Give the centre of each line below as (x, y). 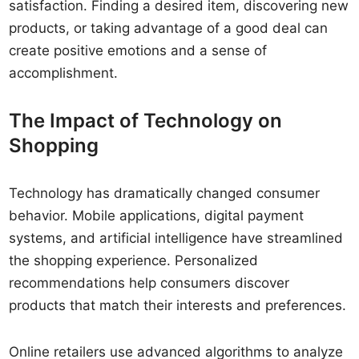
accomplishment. (64, 73)
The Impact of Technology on (146, 121)
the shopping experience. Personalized (134, 260)
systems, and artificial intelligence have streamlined (176, 238)
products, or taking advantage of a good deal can (169, 28)
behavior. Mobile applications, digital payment (157, 216)
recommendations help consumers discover (149, 283)
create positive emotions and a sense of (138, 50)
